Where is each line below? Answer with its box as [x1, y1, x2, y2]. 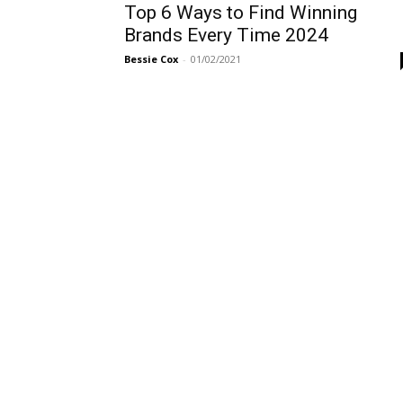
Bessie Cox [124, 52, 178, 66]
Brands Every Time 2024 [124, 24, 328, 46]
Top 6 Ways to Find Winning [124, 2, 357, 23]
